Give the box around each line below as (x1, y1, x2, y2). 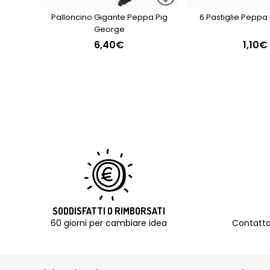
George (93, 24, 125, 35)
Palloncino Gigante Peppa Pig (51, 11, 168, 23)
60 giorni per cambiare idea (50, 217, 167, 229)
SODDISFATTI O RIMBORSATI (52, 205, 165, 217)
